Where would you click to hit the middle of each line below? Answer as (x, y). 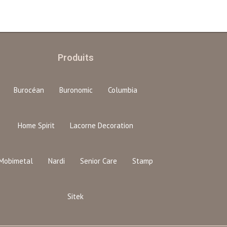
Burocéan (29, 90)
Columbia (123, 90)
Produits (75, 57)
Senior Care (98, 161)
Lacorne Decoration (102, 125)
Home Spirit (36, 125)
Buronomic (76, 90)
